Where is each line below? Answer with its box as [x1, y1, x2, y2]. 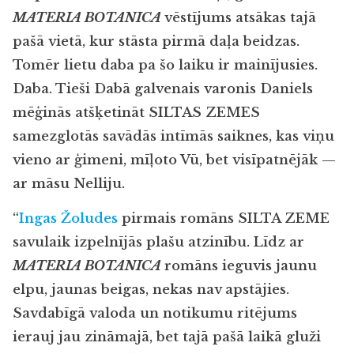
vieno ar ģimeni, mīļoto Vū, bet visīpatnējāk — [13, 151, 336, 168]
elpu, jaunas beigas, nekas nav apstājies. [13, 281, 289, 299]
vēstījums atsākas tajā [164, 9, 316, 26]
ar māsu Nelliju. [13, 175, 125, 192]
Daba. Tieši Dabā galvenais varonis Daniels [13, 80, 313, 97]
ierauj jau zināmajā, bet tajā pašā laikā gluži [13, 329, 321, 346]
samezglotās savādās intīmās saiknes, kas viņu [13, 127, 334, 145]
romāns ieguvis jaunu [164, 258, 317, 275]
